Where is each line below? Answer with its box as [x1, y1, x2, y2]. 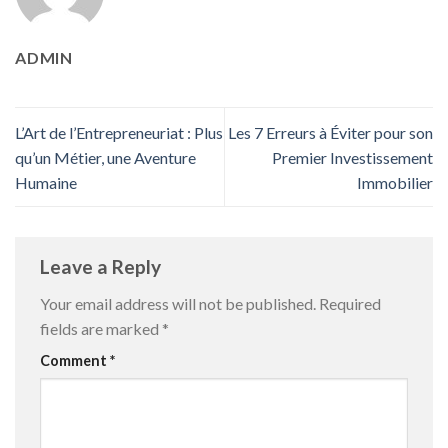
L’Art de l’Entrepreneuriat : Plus [15, 122, 223, 142]
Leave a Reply [40, 254, 165, 278]
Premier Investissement [272, 147, 433, 167]
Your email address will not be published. [40, 294, 316, 314]
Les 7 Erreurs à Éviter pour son [228, 122, 433, 142]
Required [319, 294, 381, 314]
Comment [40, 352, 110, 370]
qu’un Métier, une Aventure [15, 147, 196, 167]
